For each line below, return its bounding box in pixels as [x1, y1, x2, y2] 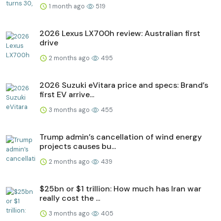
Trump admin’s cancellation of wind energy [39, 131, 202, 142]
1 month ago [47, 1, 86, 10]
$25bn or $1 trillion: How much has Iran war [39, 183, 201, 194]
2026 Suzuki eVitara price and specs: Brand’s [39, 79, 208, 90]
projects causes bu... [39, 141, 116, 151]
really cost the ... [39, 192, 100, 203]
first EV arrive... [39, 89, 94, 100]
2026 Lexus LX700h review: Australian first [39, 28, 200, 38]
